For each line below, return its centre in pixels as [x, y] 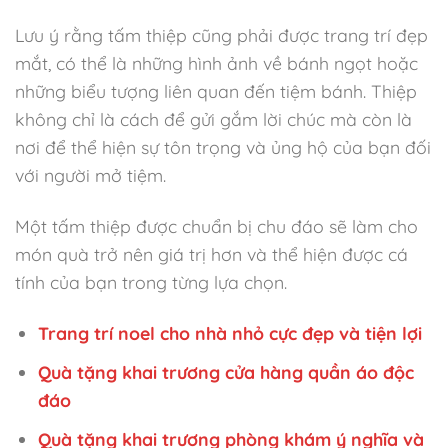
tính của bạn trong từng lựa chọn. [151, 282]
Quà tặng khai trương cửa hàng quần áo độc [226, 371]
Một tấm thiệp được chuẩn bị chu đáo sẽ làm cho [216, 226]
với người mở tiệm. [90, 175]
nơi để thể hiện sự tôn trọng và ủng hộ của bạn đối [223, 147]
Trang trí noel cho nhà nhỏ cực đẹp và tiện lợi [230, 333]
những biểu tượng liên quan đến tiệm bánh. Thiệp [216, 91]
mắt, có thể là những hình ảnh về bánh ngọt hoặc [216, 63]
